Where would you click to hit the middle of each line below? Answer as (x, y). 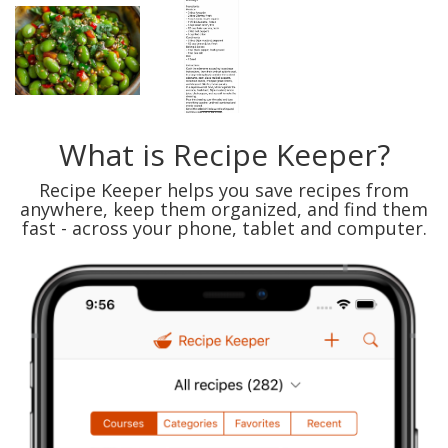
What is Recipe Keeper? (224, 154)
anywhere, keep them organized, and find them (224, 209)
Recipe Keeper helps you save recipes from (224, 190)
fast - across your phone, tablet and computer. (224, 228)
